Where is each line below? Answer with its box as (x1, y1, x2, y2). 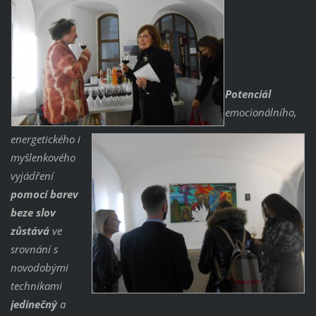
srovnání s (10, 241, 58, 256)
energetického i (10, 131, 80, 146)
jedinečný (10, 296, 60, 311)
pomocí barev (10, 186, 78, 201)
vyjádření (10, 168, 54, 183)
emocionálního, (224, 104, 297, 119)
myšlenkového (10, 150, 75, 164)
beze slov (10, 205, 56, 219)
